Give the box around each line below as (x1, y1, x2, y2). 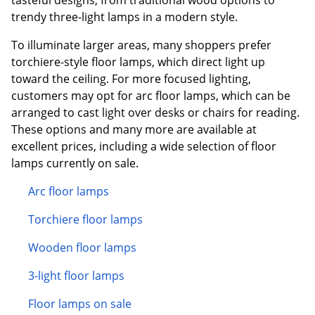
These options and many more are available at (11, 121, 257, 137)
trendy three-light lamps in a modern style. (11, 8, 238, 25)
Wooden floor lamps (28, 239, 136, 255)
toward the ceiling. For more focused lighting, (11, 70, 251, 86)
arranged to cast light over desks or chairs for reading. (11, 104, 300, 120)
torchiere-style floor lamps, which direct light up (11, 53, 265, 70)
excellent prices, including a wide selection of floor (11, 138, 276, 154)
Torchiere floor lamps (28, 211, 143, 227)
